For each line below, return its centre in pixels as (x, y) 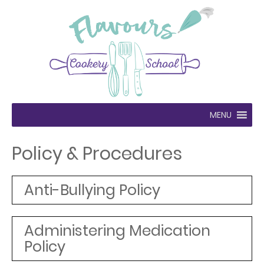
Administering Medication (117, 230)
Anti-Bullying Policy (92, 190)
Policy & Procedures (97, 154)
